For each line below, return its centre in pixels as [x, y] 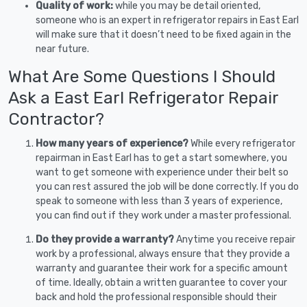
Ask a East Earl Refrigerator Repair [143, 97]
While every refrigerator [243, 143]
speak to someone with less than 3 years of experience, [159, 201]
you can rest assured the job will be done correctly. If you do [167, 186]
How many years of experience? [113, 143]
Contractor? [56, 119]
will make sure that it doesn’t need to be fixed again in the [163, 34]
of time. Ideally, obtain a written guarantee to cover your [161, 282]
